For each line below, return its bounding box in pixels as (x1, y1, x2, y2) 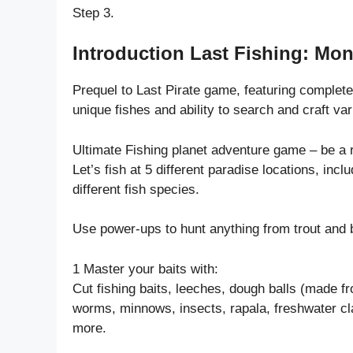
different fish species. (72, 181, 199, 197)
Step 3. (72, 5, 114, 20)
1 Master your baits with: (72, 261, 218, 277)
